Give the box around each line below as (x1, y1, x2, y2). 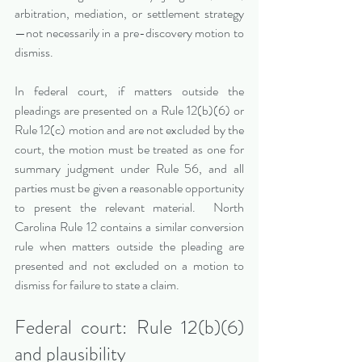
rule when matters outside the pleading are (15, 237, 244, 256)
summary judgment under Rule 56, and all (15, 159, 244, 179)
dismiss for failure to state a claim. (15, 276, 179, 295)
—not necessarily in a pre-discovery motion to (15, 23, 244, 43)
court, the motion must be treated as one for (15, 140, 244, 159)
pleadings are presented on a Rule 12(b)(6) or (15, 101, 244, 120)
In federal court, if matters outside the (15, 82, 244, 101)
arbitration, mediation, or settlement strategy (15, 4, 244, 23)
